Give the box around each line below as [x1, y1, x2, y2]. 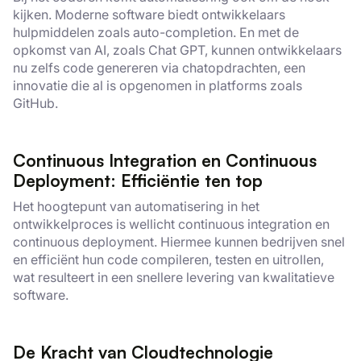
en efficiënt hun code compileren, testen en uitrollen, [13, 251, 324, 268]
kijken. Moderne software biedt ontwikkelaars [13, 6, 285, 23]
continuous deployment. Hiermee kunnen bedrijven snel [13, 234, 345, 250]
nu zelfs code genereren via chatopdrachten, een [13, 60, 305, 76]
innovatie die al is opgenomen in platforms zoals [13, 77, 302, 93]
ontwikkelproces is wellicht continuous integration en [13, 216, 330, 232]
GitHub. [13, 95, 58, 111]
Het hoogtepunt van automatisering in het [13, 198, 259, 214]
